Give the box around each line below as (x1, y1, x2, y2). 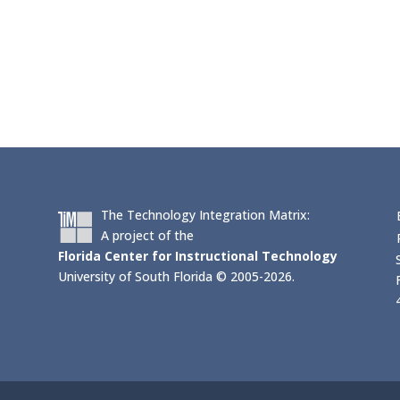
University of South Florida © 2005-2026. (57, 268, 295, 286)
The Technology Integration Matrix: (100, 206, 310, 224)
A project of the (100, 227, 194, 245)
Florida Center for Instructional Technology (57, 247, 337, 265)
